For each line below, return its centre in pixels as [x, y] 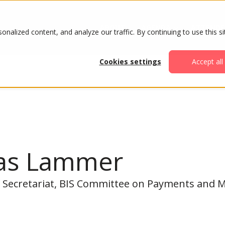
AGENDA [156, 27]
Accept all [207, 62]
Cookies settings [130, 62]
